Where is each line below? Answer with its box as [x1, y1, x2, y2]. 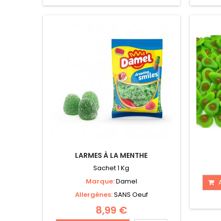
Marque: [85, 177, 116, 186]
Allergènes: [74, 190, 114, 200]
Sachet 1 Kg [93, 163, 130, 173]
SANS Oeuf [113, 190, 148, 200]
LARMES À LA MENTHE [75, 150, 148, 161]
